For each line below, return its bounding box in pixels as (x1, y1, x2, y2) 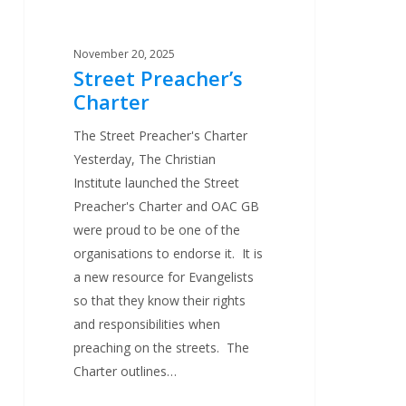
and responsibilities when (73, 314, 221, 333)
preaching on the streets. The (73, 338, 250, 356)
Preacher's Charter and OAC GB (73, 197, 260, 215)
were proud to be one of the (73, 220, 241, 238)
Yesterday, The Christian (73, 150, 217, 168)
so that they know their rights (73, 291, 246, 309)
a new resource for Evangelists (73, 267, 255, 285)
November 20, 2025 (73, 45, 176, 62)
